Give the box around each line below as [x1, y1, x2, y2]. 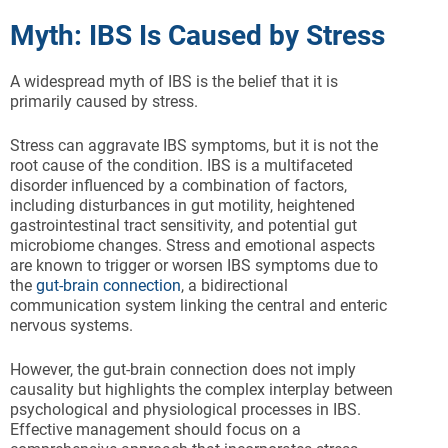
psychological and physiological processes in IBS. [10, 400, 361, 420]
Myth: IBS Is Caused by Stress [10, 19, 385, 53]
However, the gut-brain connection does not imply [10, 360, 356, 380]
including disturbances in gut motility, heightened [10, 196, 355, 216]
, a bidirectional [181, 276, 288, 296]
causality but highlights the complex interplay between [10, 380, 393, 400]
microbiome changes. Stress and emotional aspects [10, 236, 375, 256]
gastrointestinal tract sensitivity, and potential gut [10, 216, 357, 236]
